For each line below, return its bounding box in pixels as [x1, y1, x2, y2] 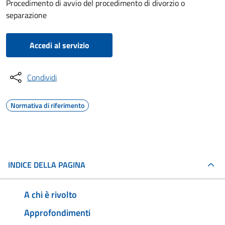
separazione [6, 9, 47, 21]
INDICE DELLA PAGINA [8, 159, 85, 171]
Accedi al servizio [29, 39, 89, 51]
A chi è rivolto [24, 187, 77, 201]
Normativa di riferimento [11, 100, 84, 110]
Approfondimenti [24, 205, 90, 219]
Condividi [27, 71, 57, 83]
